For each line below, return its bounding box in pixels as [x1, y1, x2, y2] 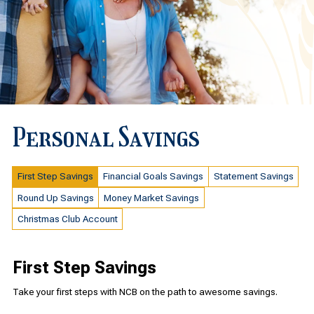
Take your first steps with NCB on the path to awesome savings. [12, 287, 280, 298]
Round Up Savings [17, 192, 94, 203]
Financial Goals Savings [103, 171, 204, 182]
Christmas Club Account [17, 214, 118, 225]
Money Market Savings [104, 192, 200, 203]
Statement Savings [213, 171, 294, 182]
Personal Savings [12, 121, 200, 153]
